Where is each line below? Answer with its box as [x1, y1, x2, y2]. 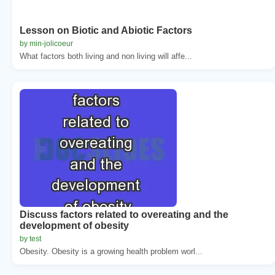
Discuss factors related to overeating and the [20, 209, 228, 220]
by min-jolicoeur [20, 39, 73, 48]
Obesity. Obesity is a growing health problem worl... [20, 246, 203, 256]
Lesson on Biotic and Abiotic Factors [20, 25, 192, 36]
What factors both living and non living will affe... [20, 51, 192, 61]
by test [20, 234, 41, 243]
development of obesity [20, 220, 129, 231]
